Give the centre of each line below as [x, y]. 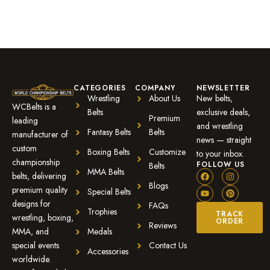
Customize [167, 152]
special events [36, 246]
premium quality [40, 190]
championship [36, 162]
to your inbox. [220, 154]
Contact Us [168, 246]
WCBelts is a [34, 107]
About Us [164, 99]
